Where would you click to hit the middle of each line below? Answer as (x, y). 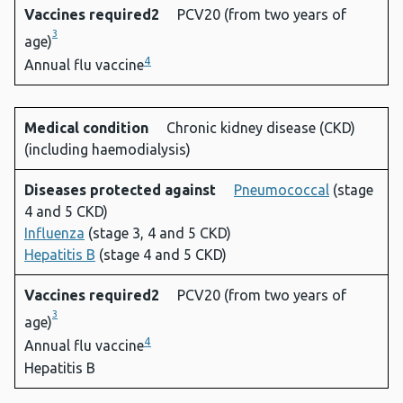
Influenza (54, 233)
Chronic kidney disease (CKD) (261, 128)
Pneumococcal (282, 190)
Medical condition (88, 128)
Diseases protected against (122, 190)
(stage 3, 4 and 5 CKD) (158, 233)
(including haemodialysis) (107, 150)
